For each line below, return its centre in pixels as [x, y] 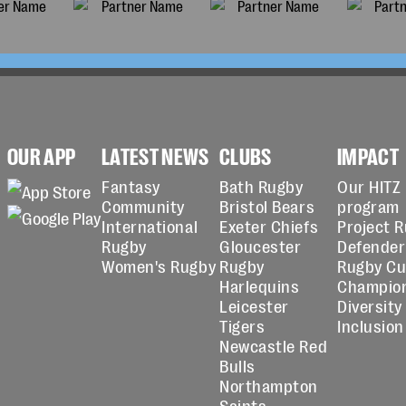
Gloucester [261, 246]
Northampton [269, 385]
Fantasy [131, 186]
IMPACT [368, 155]
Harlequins [260, 285]
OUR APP [42, 155]
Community [143, 206]
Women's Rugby [159, 266]
